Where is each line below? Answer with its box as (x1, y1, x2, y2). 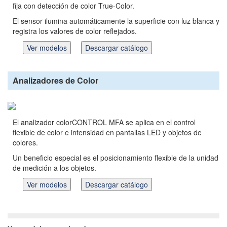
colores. (13, 137, 38, 148)
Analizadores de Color (13, 74, 98, 86)
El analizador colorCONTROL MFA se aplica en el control (13, 117, 196, 128)
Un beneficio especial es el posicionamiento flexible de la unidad (13, 153, 218, 163)
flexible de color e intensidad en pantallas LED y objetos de (13, 127, 202, 138)
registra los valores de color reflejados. (13, 25, 137, 36)
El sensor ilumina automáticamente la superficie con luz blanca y (13, 15, 219, 26)
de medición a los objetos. (13, 163, 96, 173)
